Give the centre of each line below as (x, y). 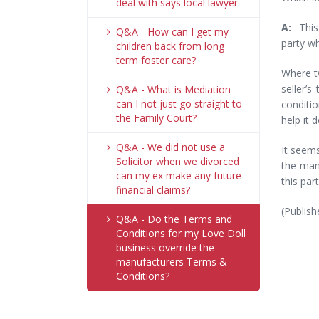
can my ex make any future (179, 176)
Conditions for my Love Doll (181, 233)
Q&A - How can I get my (172, 32)
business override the (165, 247)
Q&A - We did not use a (171, 147)
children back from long (170, 46)
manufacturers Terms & (172, 262)
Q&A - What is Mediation (173, 89)
